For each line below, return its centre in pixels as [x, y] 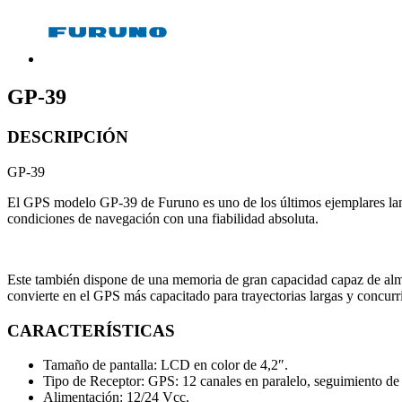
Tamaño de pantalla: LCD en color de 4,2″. [166, 365]
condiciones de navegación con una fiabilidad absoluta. [163, 218]
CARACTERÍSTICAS [91, 330]
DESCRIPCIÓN [68, 137]
